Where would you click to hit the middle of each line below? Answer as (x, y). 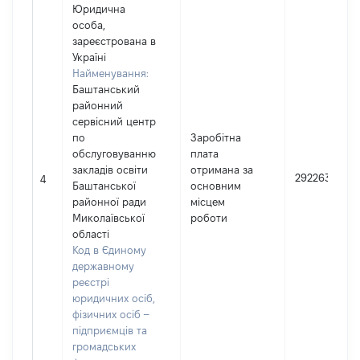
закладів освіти (110, 170)
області (91, 234)
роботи (209, 218)
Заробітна (216, 137)
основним (216, 186)
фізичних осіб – (110, 314)
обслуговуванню (114, 153)
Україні (89, 57)
